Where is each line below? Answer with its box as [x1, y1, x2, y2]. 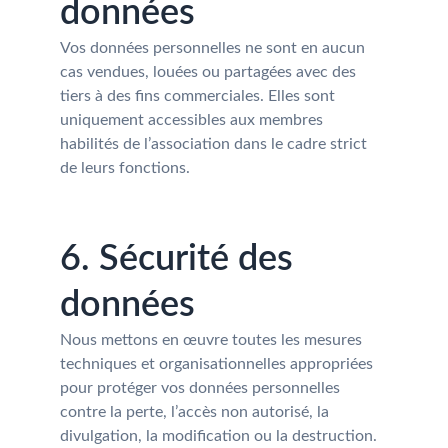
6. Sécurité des [60, 241, 302, 277]
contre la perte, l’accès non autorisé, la [60, 404, 333, 420]
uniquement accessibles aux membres [60, 112, 327, 128]
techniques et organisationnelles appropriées [60, 356, 377, 372]
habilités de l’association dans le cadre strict [60, 136, 371, 152]
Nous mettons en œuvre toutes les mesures [60, 332, 366, 348]
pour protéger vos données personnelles [60, 380, 344, 396]
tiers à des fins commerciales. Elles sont [60, 88, 339, 104]
